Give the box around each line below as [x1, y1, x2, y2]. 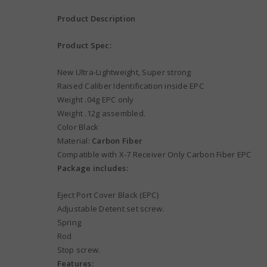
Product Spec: [57, 40, 111, 51]
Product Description [57, 13, 136, 24]
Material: [57, 135, 92, 147]
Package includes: [57, 163, 128, 174]
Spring [57, 217, 82, 228]
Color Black [57, 122, 99, 133]
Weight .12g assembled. [57, 108, 146, 119]
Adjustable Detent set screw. [57, 203, 164, 215]
